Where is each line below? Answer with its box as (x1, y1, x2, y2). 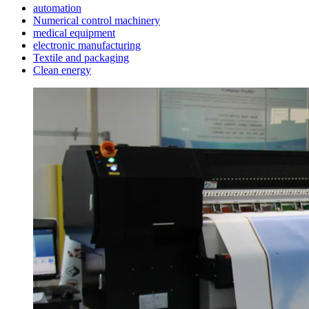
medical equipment (33, 26, 115, 39)
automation (33, 1, 81, 14)
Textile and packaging (33, 51, 129, 63)
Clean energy (33, 63, 91, 76)
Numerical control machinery (33, 14, 160, 26)
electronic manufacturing (33, 39, 141, 51)
